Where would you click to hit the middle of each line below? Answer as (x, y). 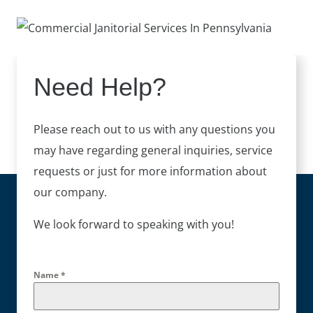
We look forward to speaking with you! (134, 224)
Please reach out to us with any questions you (154, 129)
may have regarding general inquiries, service (153, 150)
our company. (70, 192)
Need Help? (100, 87)
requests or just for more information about (150, 171)
